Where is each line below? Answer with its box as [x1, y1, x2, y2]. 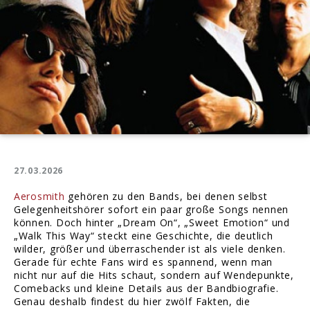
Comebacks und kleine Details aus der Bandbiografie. [14, 282, 279, 295]
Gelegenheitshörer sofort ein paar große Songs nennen [14, 203, 289, 217]
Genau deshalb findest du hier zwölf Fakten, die [14, 295, 250, 309]
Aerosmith [14, 190, 65, 203]
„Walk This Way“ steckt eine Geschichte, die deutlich [14, 229, 273, 243]
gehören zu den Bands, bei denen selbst [64, 190, 268, 203]
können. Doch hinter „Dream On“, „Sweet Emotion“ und [14, 216, 290, 230]
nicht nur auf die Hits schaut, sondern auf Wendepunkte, [14, 268, 294, 282]
